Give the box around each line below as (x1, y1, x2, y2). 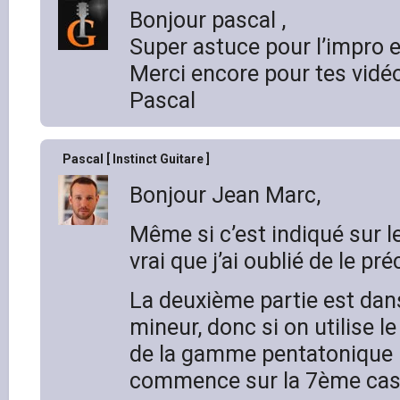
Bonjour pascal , (129, 6, 286, 33)
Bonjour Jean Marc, (129, 181, 321, 208)
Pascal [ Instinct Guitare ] (62, 151, 210, 166)
